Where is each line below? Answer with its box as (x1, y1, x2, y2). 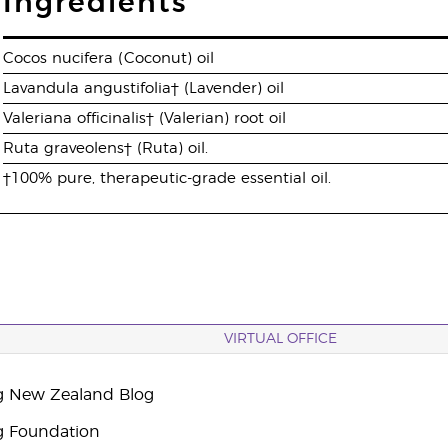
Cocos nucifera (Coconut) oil (3, 51, 215, 66)
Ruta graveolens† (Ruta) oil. (3, 141, 209, 156)
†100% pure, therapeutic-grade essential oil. (3, 171, 332, 186)
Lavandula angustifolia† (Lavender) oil (3, 81, 285, 96)
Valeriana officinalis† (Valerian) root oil (3, 111, 287, 126)
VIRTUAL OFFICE (224, 332, 337, 346)
